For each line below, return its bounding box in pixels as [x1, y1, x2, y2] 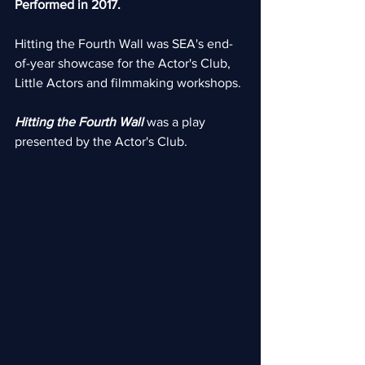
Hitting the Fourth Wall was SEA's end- [15, 37, 233, 51]
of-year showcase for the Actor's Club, [15, 56, 234, 70]
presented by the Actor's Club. [15, 134, 187, 148]
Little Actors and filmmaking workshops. [15, 76, 241, 90]
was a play [147, 115, 209, 129]
